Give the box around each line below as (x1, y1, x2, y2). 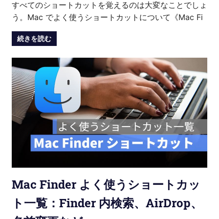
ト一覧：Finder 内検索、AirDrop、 (12, 195, 202, 211)
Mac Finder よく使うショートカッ (12, 176, 200, 193)
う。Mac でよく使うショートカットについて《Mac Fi (12, 12, 203, 22)
